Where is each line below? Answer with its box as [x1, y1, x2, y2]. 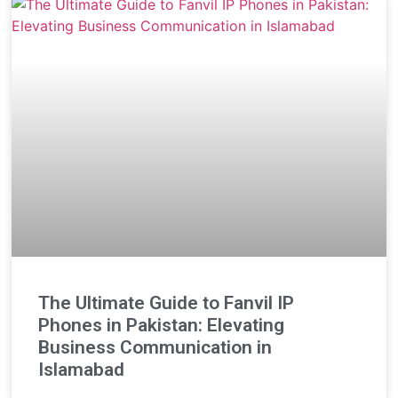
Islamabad [38, 359, 125, 381]
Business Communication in [38, 337, 273, 359]
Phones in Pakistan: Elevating [38, 314, 285, 337]
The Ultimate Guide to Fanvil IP [38, 292, 295, 314]
